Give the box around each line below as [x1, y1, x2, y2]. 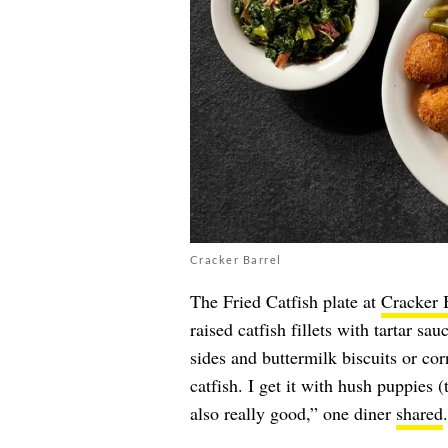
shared [395, 400, 443, 425]
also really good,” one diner [189, 400, 396, 425]
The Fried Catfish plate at [189, 288, 381, 313]
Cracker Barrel [189, 252, 282, 266]
